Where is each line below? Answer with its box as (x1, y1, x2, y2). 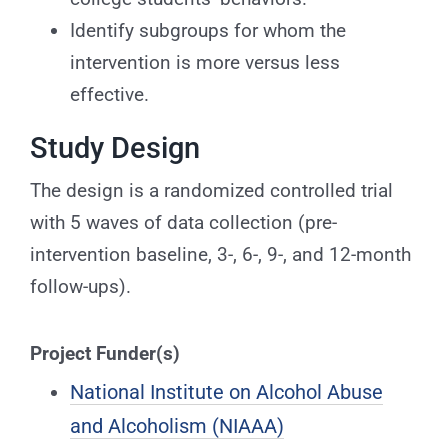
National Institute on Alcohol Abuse (69, 379, 383, 404)
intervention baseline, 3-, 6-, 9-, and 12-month (29, 242, 411, 266)
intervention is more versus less (69, 51, 340, 75)
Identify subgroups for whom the (69, 19, 346, 43)
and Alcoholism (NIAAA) (69, 413, 284, 438)
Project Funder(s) (29, 341, 180, 365)
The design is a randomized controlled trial (29, 178, 393, 202)
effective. (69, 83, 149, 107)
